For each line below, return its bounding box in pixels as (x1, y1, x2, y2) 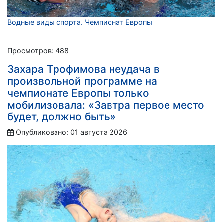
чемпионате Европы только (7, 86, 149, 99)
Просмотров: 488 (7, 46, 69, 55)
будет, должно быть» (7, 110, 116, 123)
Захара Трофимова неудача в (7, 62, 160, 75)
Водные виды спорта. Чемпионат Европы (7, 17, 152, 26)
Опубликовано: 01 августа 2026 (16, 127, 127, 136)
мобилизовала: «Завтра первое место (7, 98, 204, 111)
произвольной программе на (7, 74, 157, 87)
